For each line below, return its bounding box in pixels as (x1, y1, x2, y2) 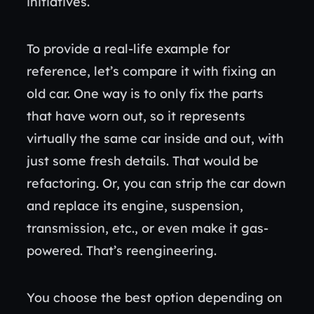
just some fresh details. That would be (27, 153, 259, 169)
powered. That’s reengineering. (27, 243, 224, 259)
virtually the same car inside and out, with (27, 130, 284, 146)
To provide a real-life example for (27, 41, 230, 57)
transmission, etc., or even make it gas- (27, 220, 268, 236)
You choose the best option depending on (27, 289, 282, 306)
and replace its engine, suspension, (27, 198, 243, 214)
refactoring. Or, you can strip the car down (27, 175, 286, 191)
